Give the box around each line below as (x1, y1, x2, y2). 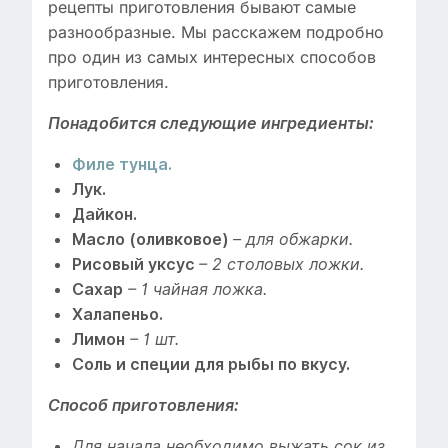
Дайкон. (72, 205, 137, 225)
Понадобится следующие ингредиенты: (48, 114, 374, 134)
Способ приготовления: (48, 396, 239, 416)
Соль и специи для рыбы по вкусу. (72, 355, 350, 375)
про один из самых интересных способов (48, 47, 376, 68)
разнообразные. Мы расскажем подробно (48, 22, 384, 43)
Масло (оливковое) (72, 230, 233, 250)
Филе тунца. (72, 155, 172, 175)
